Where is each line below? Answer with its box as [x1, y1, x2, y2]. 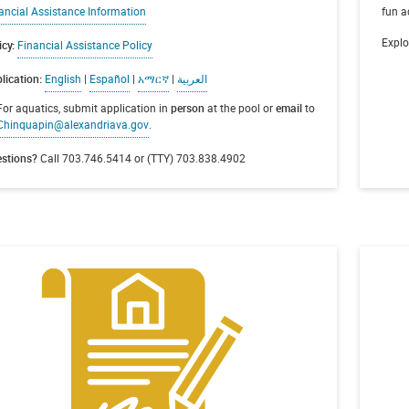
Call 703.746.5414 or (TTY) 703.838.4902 [37, 150, 246, 165]
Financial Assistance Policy [17, 37, 153, 53]
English [45, 70, 82, 86]
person [167, 100, 204, 115]
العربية [177, 70, 208, 86]
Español [89, 70, 131, 86]
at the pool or [204, 100, 276, 115]
